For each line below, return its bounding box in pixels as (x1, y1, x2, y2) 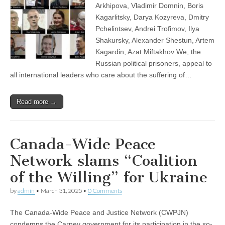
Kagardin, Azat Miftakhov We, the (95, 48, 201, 56)
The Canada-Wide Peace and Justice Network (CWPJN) (10, 208, 188, 217)
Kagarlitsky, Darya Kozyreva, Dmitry (95, 13, 209, 22)
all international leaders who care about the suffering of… (10, 71, 192, 79)
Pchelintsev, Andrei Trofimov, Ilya (95, 25, 199, 33)
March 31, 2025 (41, 187, 82, 195)
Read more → (17, 98, 57, 106)
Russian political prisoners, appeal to (95, 59, 212, 68)
